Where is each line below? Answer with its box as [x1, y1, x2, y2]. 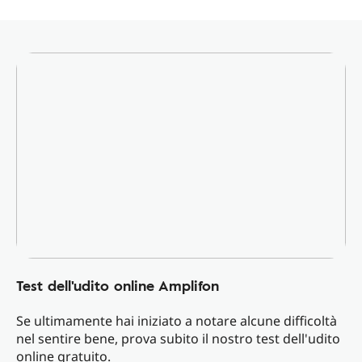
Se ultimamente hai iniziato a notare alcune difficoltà [16, 312, 337, 330]
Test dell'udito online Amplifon [16, 275, 219, 296]
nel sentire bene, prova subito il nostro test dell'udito [16, 330, 340, 347]
